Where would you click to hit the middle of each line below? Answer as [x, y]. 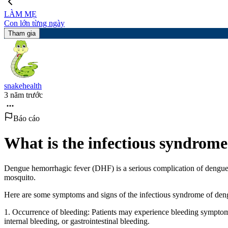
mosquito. [20, 177]
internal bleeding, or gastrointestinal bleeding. [77, 221]
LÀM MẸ [20, 14]
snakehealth [23, 86]
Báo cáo [26, 118]
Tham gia [22, 33]
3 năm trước [23, 95]
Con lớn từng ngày [34, 23]
